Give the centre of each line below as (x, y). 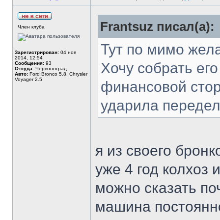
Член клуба (31, 27)
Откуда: (24, 69)
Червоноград (50, 69)
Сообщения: (29, 63)
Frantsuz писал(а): (157, 27)
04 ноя (68, 52)
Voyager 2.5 (28, 79)
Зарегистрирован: (37, 52)
